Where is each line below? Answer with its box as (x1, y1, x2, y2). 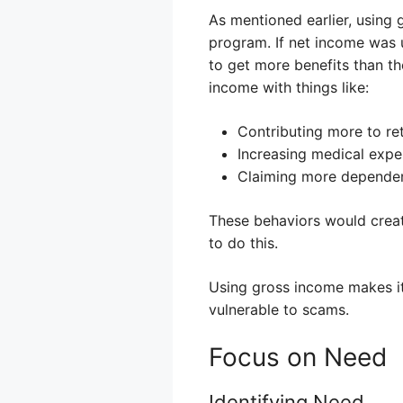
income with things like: (209, 77, 369, 96)
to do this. (209, 233, 278, 252)
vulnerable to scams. (209, 300, 349, 318)
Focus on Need (209, 341, 387, 372)
